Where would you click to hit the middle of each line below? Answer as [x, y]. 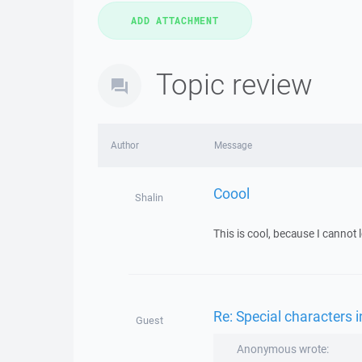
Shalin [149, 198]
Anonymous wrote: [282, 349]
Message [233, 145]
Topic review [234, 84]
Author [125, 145]
